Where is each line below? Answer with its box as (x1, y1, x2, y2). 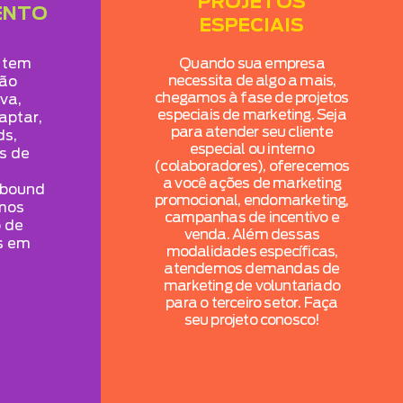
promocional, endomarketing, (155, 192, 349, 209)
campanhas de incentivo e (165, 209, 339, 226)
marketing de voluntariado (164, 277, 340, 294)
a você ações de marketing (163, 175, 341, 192)
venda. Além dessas (184, 226, 320, 243)
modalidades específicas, (166, 243, 338, 260)
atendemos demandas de (164, 260, 340, 277)
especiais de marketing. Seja (157, 106, 346, 123)
